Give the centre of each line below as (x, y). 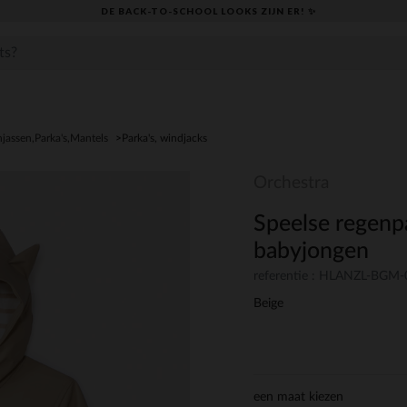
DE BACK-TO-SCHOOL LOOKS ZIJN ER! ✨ (208, 10)
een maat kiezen (298, 397)
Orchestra (291, 183)
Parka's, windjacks (164, 138)
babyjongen (311, 251)
